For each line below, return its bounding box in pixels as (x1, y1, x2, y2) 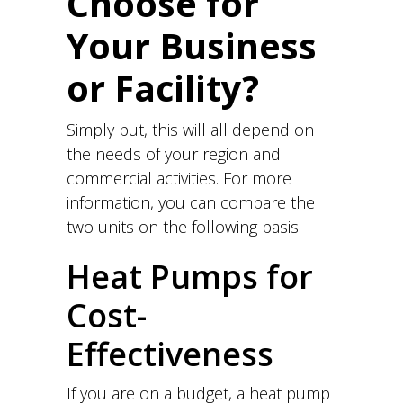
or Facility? (67, 64, 259, 112)
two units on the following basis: (67, 216, 301, 237)
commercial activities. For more (67, 167, 291, 189)
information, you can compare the (67, 192, 315, 213)
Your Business (67, 22, 317, 70)
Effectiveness (67, 332, 273, 376)
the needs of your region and (67, 143, 281, 165)
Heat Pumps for (67, 255, 313, 299)
